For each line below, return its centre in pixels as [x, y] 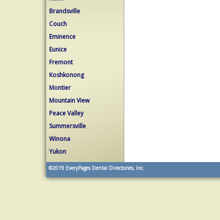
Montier [60, 88]
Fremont [61, 62]
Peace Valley [66, 113]
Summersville [68, 126]
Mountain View [69, 100]
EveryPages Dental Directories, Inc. [104, 168]
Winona [60, 139]
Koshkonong [67, 75]
